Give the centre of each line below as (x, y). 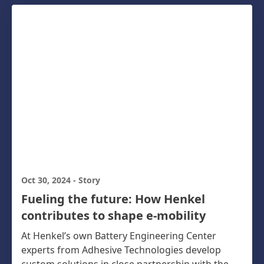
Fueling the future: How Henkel (113, 199)
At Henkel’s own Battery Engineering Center (119, 236)
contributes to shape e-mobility (113, 216)
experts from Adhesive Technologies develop (121, 250)
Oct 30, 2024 (47, 180)
